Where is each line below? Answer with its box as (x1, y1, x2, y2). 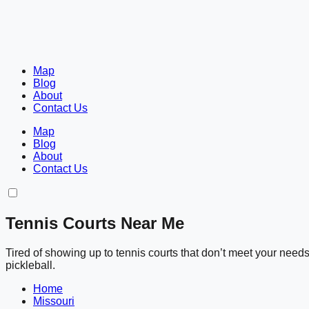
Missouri (33, 295, 74, 307)
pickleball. (6, 259, 55, 271)
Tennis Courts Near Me (6, 213, 184, 232)
